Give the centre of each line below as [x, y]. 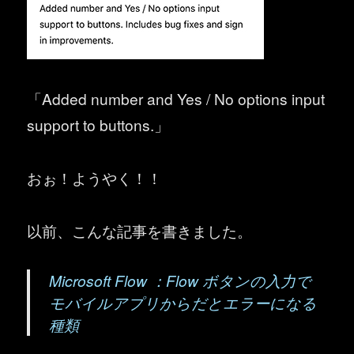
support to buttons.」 [98, 125]
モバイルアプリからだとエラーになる [183, 303]
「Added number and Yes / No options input [176, 99]
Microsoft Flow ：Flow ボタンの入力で [181, 281]
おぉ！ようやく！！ [95, 177]
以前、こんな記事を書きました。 [140, 230]
